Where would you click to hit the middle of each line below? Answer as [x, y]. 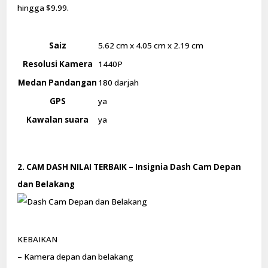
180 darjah [119, 83]
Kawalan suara [58, 120]
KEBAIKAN [38, 239]
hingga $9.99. [43, 7]
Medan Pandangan [58, 83]
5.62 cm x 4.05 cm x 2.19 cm [151, 46]
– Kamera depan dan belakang [76, 256]
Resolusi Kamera [57, 64]
